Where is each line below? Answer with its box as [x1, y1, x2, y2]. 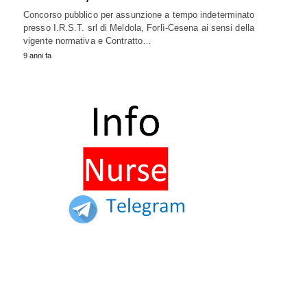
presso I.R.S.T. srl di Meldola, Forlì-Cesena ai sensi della [23, 23, 254, 34]
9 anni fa [23, 51, 51, 60]
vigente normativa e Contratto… [23, 36, 152, 47]
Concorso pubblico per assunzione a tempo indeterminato [23, 10, 255, 21]
